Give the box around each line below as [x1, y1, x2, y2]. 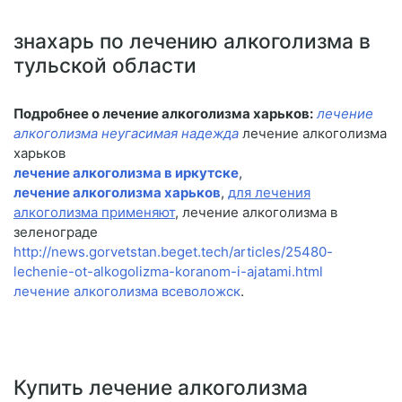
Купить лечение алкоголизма [13, 375, 308, 400]
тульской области [13, 53, 197, 78]
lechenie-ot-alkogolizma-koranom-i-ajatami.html [13, 263, 323, 281]
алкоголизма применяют [13, 204, 175, 222]
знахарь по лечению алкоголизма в [13, 29, 371, 54]
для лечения [228, 184, 310, 202]
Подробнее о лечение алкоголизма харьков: [13, 105, 313, 123]
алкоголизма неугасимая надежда [13, 125, 239, 143]
